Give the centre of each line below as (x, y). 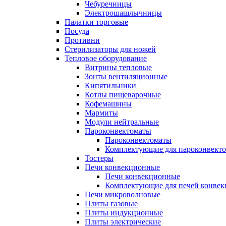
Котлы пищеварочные (123, 95)
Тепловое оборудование (106, 58)
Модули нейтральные (122, 122)
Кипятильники (110, 86)
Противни (82, 40)
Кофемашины (108, 104)
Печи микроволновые (123, 194)
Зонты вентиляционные (126, 76)
